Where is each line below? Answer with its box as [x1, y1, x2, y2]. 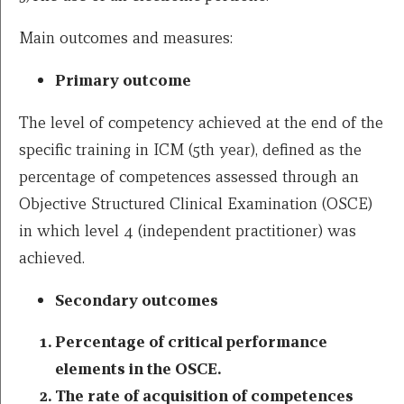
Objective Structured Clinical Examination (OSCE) [19, 193, 372, 215]
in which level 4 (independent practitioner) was [19, 220, 356, 242]
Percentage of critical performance [55, 331, 327, 353]
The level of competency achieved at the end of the [19, 112, 383, 133]
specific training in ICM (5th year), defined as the [19, 139, 362, 161]
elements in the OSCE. [55, 358, 221, 380]
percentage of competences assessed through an [19, 166, 359, 188]
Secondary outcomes [55, 289, 218, 311]
